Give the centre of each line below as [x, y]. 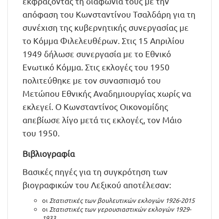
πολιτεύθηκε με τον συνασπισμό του [92, 80]
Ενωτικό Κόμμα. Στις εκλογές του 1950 [96, 67]
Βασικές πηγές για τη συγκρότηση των [95, 171]
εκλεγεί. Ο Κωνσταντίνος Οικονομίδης [95, 106]
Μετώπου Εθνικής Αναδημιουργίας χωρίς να [107, 93]
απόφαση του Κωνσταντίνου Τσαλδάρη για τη [109, 14]
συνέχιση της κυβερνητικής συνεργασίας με [106, 27]
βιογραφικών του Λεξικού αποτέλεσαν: [97, 185]
